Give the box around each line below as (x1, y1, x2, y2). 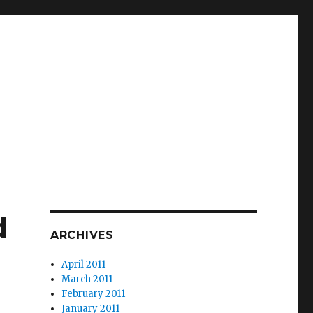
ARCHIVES (50, 228, 114, 242)
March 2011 (61, 273, 113, 285)
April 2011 (61, 259, 106, 270)
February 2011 (61, 288, 126, 300)
